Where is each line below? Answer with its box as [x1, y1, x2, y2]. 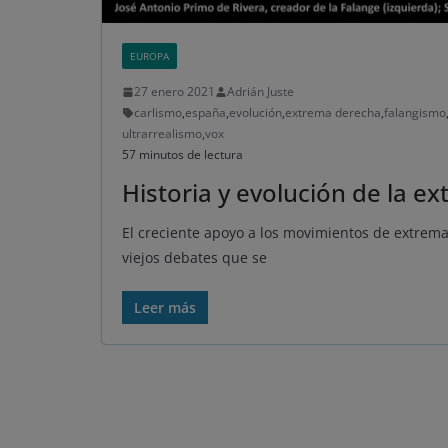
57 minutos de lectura [122, 146, 243, 164]
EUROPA [130, 49, 169, 64]
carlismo [134, 104, 182, 122]
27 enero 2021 [134, 83, 215, 101]
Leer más [134, 298, 196, 318]
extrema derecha [285, 104, 381, 122]
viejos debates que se [122, 248, 267, 268]
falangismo [384, 104, 446, 122]
